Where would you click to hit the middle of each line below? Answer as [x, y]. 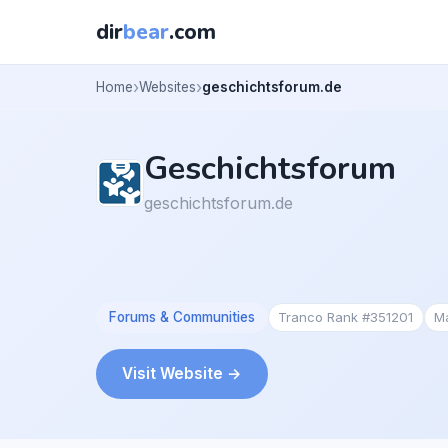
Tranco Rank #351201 [346, 316]
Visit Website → [182, 373]
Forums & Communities [181, 316]
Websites [167, 86]
